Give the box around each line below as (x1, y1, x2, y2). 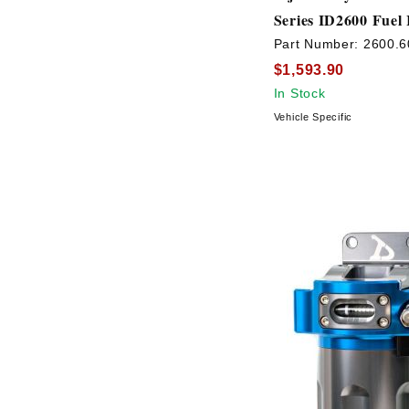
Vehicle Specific (273, 110, 352, 122)
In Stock (273, 85, 326, 100)
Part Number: (273, 37, 363, 52)
